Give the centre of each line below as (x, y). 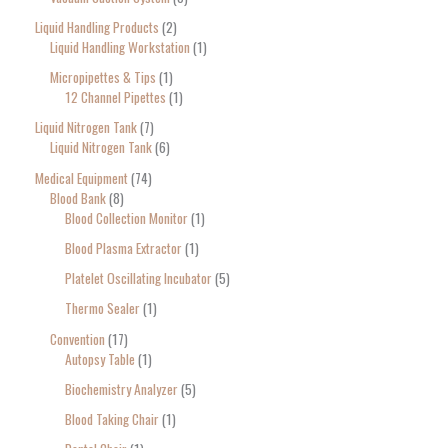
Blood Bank (78, 197)
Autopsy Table (100, 358)
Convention (77, 338)
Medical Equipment (81, 177)
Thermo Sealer (102, 308)
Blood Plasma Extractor (123, 247)
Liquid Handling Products (97, 26)
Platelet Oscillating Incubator (138, 278)
